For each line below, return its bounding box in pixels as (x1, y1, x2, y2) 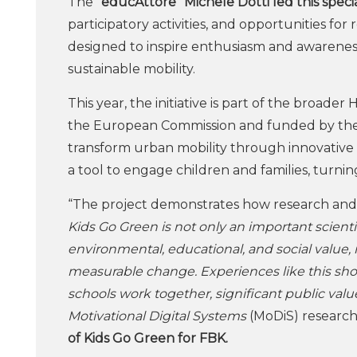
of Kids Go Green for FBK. (68, 331, 228, 346)
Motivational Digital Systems (68, 308, 249, 324)
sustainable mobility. (68, 61, 195, 76)
